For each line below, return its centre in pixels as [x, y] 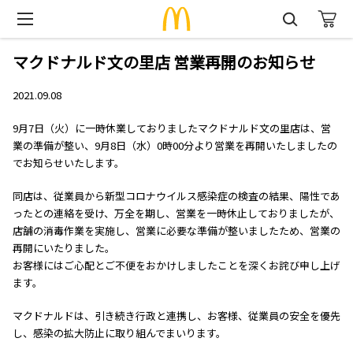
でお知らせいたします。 [69, 163]
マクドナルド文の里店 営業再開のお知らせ [164, 62]
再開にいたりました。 [64, 248]
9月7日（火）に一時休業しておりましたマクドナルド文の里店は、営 [172, 128]
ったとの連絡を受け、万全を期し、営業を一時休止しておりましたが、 [176, 213]
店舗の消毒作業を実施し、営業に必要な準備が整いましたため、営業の [176, 230]
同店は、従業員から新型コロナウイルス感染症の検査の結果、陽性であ [176, 196]
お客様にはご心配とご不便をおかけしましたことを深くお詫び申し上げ [176, 265]
